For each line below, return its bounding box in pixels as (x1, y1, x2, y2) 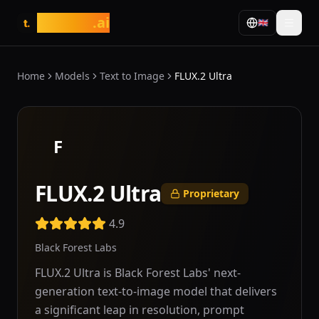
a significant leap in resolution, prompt (35, 302, 244, 318)
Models (55, 69, 90, 83)
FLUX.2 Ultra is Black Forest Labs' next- (35, 265, 241, 281)
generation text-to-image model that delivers (35, 283, 277, 299)
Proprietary (183, 187, 239, 200)
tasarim (37, 13, 93, 32)
